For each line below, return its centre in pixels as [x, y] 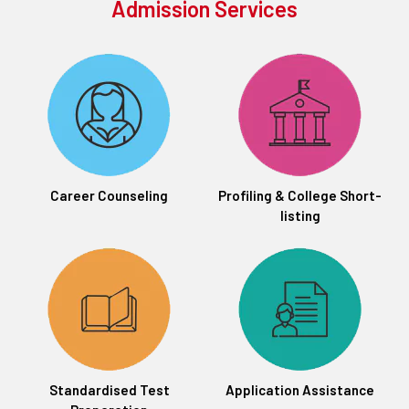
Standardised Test [109, 390]
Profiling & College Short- [300, 196]
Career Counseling [109, 196]
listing [300, 216]
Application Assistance [300, 390]
